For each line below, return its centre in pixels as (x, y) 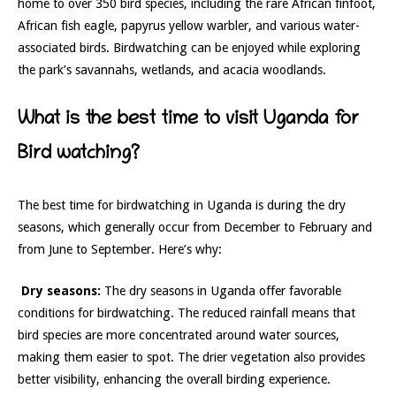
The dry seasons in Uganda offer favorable (221, 290)
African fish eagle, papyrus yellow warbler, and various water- (189, 26)
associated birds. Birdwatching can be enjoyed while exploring (189, 48)
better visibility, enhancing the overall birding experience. (174, 379)
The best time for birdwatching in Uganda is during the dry (182, 206)
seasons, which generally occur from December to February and (195, 228)
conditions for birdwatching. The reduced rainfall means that (187, 312)
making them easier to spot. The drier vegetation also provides (191, 357)
